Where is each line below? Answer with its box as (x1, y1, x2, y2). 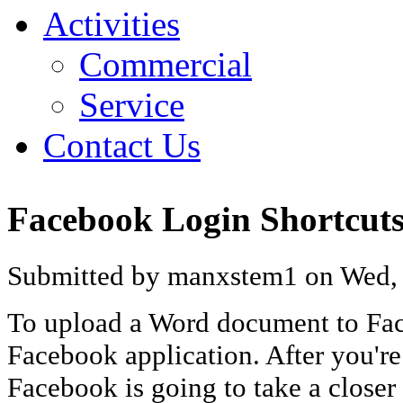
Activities (43, 4, 180, 43)
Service (79, 85, 184, 124)
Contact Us (43, 126, 201, 165)
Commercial (79, 45, 252, 84)
